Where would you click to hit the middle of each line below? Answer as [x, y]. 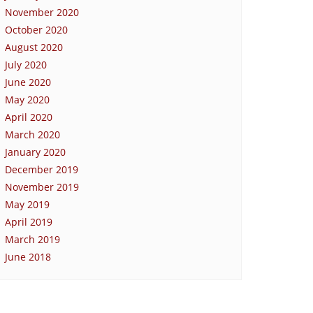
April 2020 [29, 117]
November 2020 [42, 12]
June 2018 [28, 256]
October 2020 [36, 29]
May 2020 [27, 99]
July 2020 [26, 64]
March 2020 [32, 134]
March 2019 [32, 239]
